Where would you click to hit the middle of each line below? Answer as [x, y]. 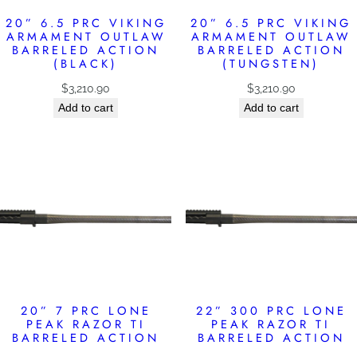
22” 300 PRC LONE [271, 310]
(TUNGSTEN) [271, 63]
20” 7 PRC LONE [86, 310]
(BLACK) [86, 63]
